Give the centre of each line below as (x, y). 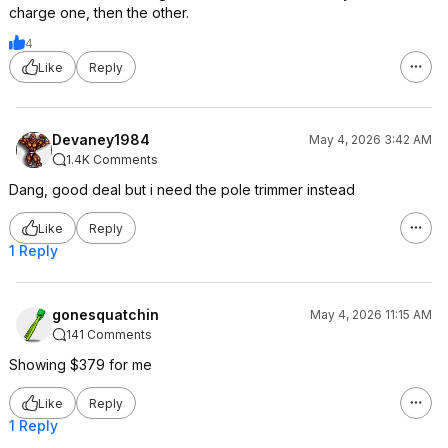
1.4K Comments (112, 159)
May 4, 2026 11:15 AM (371, 314)
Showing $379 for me (80, 364)
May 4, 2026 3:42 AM (370, 139)
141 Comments (109, 334)
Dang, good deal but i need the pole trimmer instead (182, 189)
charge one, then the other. (99, 12)
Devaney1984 (101, 139)
